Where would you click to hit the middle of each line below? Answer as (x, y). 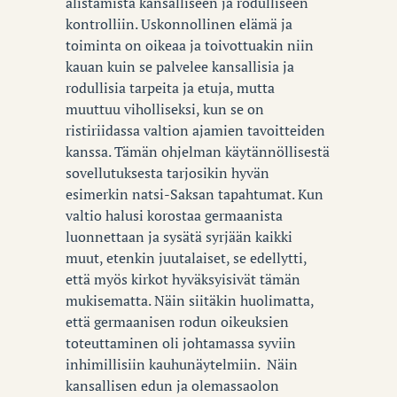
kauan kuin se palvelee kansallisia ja (180, 66)
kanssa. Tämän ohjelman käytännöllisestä (198, 151)
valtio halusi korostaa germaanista (174, 215)
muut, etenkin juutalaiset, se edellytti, (186, 257)
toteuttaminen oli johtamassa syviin (181, 343)
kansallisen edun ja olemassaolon (172, 385)
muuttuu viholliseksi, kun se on (165, 109)
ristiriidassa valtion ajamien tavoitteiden (195, 130)
